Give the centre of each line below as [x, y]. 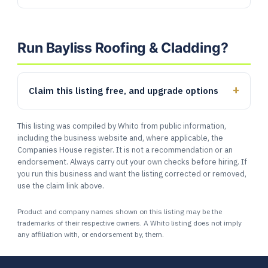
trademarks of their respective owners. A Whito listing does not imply [130, 223]
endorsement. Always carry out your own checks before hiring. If [133, 162]
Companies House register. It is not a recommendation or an [125, 150]
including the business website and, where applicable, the [121, 138]
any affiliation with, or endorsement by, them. [91, 234]
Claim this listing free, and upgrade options [124, 91]
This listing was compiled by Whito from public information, [122, 126]
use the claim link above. [61, 186]
